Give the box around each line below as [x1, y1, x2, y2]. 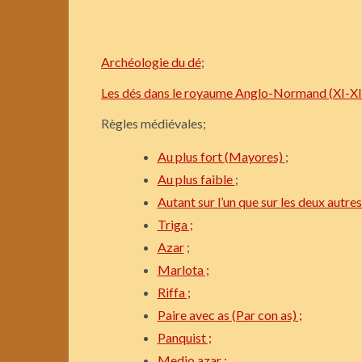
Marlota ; [157, 262, 209, 278]
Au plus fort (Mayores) [157, 149, 285, 165]
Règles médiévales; [100, 116, 206, 132]
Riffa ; [157, 284, 191, 301]
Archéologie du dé [100, 54, 201, 70]
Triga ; [157, 217, 193, 233]
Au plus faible [157, 171, 235, 187]
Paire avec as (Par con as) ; [157, 307, 302, 323]
